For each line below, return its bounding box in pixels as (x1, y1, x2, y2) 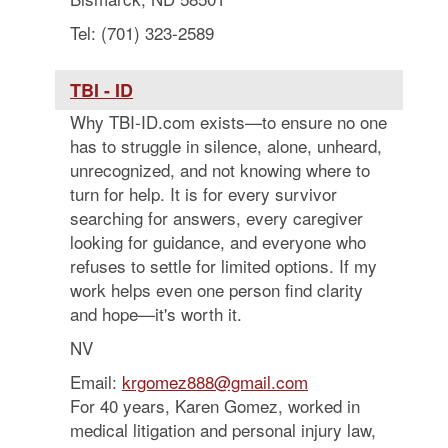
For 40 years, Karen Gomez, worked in (70, 393, 360, 418)
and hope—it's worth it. (70, 301, 242, 326)
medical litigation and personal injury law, (70, 417, 376, 442)
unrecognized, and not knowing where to (70, 157, 370, 182)
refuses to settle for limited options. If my (70, 253, 377, 278)
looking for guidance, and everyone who (70, 229, 366, 254)
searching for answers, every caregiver (70, 205, 363, 230)
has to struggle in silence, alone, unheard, (70, 133, 382, 158)
